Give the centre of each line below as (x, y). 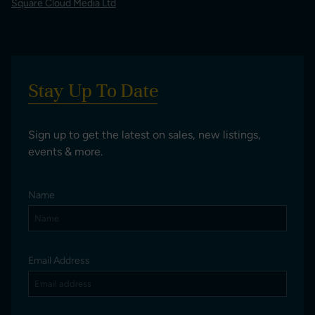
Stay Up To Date (93, 90)
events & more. (65, 151)
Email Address (59, 260)
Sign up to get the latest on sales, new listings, (144, 134)
